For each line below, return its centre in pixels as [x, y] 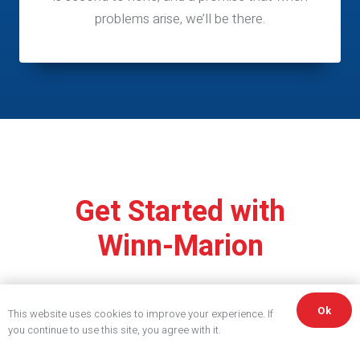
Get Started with [180, 211]
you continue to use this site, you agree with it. [115, 330]
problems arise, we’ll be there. [180, 18]
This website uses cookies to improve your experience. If [141, 314]
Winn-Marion [180, 246]
